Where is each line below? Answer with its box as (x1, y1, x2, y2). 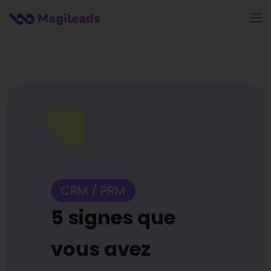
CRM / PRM (60, 182, 126, 199)
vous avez (51, 235, 151, 263)
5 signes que (51, 204, 175, 231)
